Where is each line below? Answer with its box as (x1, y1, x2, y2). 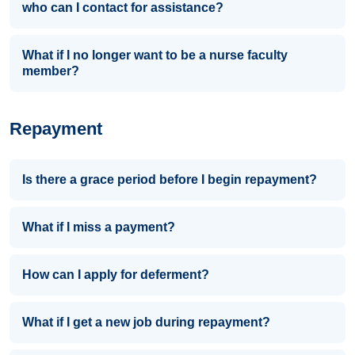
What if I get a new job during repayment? (22, 315, 270, 330)
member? (22, 64, 79, 78)
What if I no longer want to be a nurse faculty (22, 48, 288, 63)
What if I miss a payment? (22, 220, 175, 235)
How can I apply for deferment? (22, 268, 209, 282)
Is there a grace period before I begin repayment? (22, 173, 317, 187)
